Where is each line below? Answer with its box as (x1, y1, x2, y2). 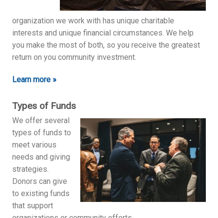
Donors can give (12, 176, 67, 186)
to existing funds (12, 188, 70, 198)
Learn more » (12, 74, 56, 84)
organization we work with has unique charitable (12, 16, 174, 25)
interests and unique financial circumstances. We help (12, 28, 194, 37)
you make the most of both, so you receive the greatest (12, 40, 200, 50)
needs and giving (12, 152, 70, 162)
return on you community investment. (12, 52, 138, 62)
